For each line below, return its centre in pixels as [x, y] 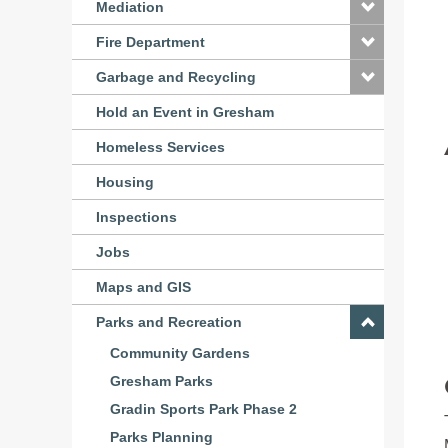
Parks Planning [161, 437]
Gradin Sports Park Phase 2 [203, 409]
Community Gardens [180, 353]
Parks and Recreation [169, 322]
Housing [125, 182]
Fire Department [150, 42]
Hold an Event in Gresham [185, 112]
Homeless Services [160, 147]
